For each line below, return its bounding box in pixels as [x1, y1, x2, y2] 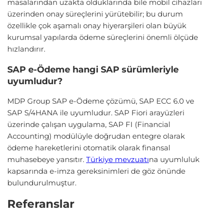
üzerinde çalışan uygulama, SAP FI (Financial [7, 120, 170, 129]
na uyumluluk [149, 155, 200, 164]
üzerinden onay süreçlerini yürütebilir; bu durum [7, 9, 183, 19]
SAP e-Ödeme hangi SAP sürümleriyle [7, 64, 179, 74]
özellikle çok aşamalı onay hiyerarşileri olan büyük [7, 21, 186, 31]
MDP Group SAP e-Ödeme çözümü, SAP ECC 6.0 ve [7, 96, 194, 106]
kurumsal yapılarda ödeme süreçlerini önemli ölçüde [7, 33, 198, 42]
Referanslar [7, 197, 74, 211]
